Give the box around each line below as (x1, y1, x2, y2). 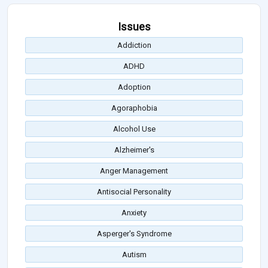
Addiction (117, 41, 151, 50)
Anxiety (121, 208, 147, 218)
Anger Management (100, 166, 168, 176)
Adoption (117, 83, 151, 92)
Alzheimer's (114, 145, 154, 155)
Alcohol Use (112, 124, 156, 134)
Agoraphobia (111, 103, 157, 113)
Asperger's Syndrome (96, 229, 172, 239)
